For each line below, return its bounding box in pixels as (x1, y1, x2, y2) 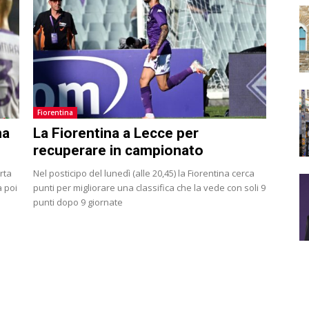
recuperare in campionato (33, 141, 203, 159)
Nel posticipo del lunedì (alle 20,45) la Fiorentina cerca (33, 166, 255, 179)
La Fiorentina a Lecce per (33, 124, 199, 141)
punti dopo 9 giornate (33, 195, 123, 208)
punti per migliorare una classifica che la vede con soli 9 (33, 181, 266, 194)
